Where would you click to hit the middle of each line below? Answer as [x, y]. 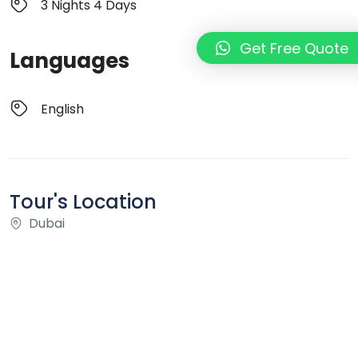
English [62, 109]
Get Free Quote [294, 48]
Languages [70, 61]
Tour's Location [83, 202]
